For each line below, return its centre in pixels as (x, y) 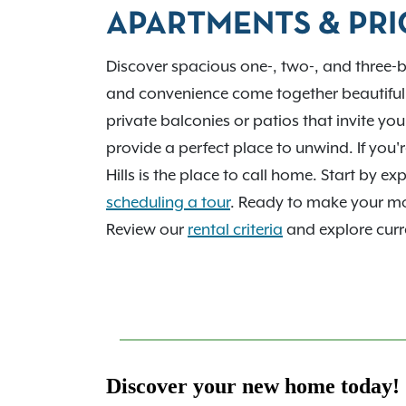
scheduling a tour (168, 203)
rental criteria (235, 230)
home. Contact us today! (196, 42)
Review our (147, 230)
